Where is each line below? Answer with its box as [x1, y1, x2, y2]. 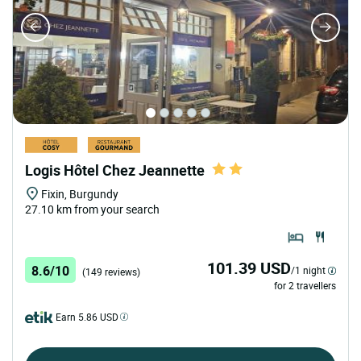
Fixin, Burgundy [41, 186, 118, 202]
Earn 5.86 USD [56, 310, 118, 324]
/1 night [291, 263, 326, 277]
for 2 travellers [274, 279, 336, 293]
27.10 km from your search [25, 201, 160, 218]
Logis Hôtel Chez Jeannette [25, 160, 205, 180]
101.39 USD [207, 257, 291, 280]
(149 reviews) [82, 265, 140, 279]
